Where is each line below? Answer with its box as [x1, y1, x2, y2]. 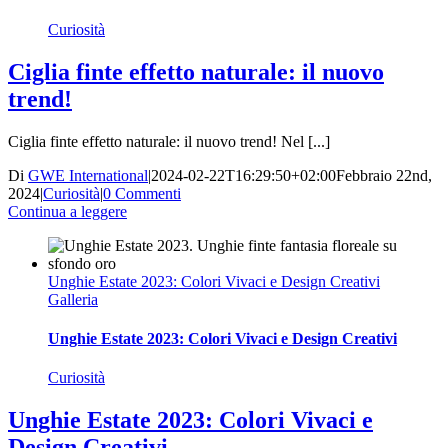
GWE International [28, 166, 148, 184]
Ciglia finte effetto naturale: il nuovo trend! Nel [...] [8, 132, 330, 150]
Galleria [48, 290, 98, 308]
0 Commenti [103, 184, 181, 202]
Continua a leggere [8, 202, 127, 220]
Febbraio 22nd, [336, 166, 432, 184]
